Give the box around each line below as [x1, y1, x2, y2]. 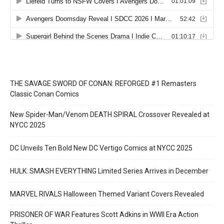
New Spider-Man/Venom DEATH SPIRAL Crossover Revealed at [10, 110, 209, 119]
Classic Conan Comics [10, 90, 79, 98]
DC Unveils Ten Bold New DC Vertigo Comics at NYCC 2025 [10, 144, 192, 152]
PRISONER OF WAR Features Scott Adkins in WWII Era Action [10, 210, 198, 219]
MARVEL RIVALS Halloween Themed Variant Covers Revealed [10, 190, 204, 198]
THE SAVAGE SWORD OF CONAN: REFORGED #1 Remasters [10, 79, 196, 88]
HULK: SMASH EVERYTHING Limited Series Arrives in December [10, 167, 208, 175]
